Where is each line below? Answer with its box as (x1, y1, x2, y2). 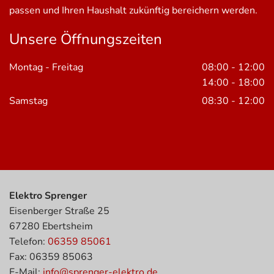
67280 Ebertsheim (9, 219, 93, 233)
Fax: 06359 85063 (9, 250, 93, 264)
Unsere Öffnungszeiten (9, 29, 162, 49)
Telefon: (9, 234, 48, 248)
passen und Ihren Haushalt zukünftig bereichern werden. (9, 3, 257, 17)
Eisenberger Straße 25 (9, 204, 109, 218)
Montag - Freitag (9, 60, 83, 74)
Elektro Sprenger (9, 188, 87, 202)
